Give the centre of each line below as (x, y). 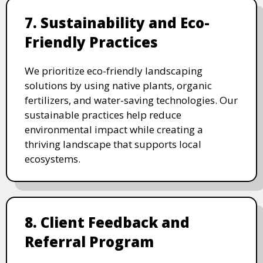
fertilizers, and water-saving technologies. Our (131, 100)
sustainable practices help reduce (103, 115)
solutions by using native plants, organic (118, 86)
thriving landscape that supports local (113, 144)
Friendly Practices (91, 42)
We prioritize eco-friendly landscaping (114, 71)
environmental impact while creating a (114, 130)
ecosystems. (53, 159)
